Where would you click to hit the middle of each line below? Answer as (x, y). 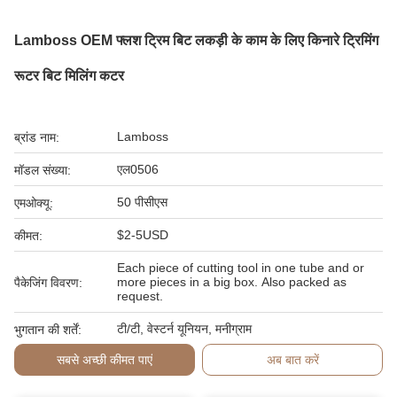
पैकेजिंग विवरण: (48, 283)
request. (140, 296)
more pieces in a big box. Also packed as (232, 282)
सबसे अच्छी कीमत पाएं (104, 360)
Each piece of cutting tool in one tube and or (241, 268)
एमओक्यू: (34, 203)
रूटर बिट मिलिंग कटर (69, 76)
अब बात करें (292, 360)
